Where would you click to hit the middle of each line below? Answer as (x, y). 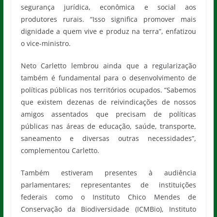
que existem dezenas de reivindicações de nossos (108, 102)
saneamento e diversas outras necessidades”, (108, 138)
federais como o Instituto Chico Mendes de (108, 197)
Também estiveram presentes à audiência (108, 173)
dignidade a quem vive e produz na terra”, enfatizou (108, 31)
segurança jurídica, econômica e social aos (108, 7)
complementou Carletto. (60, 150)
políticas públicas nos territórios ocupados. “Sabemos (108, 90)
